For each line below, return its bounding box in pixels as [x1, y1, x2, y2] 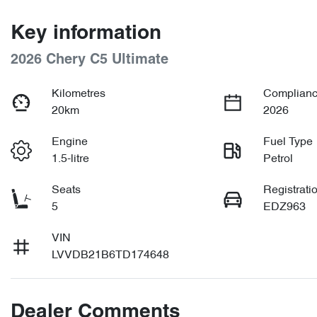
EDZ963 [263, 201, 306, 213]
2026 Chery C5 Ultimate [11, 53, 168, 67]
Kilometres [52, 88, 106, 100]
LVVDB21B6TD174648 [52, 249, 170, 261]
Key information [11, 24, 161, 43]
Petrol [263, 153, 294, 165]
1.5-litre [52, 153, 90, 165]
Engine [52, 136, 88, 148]
